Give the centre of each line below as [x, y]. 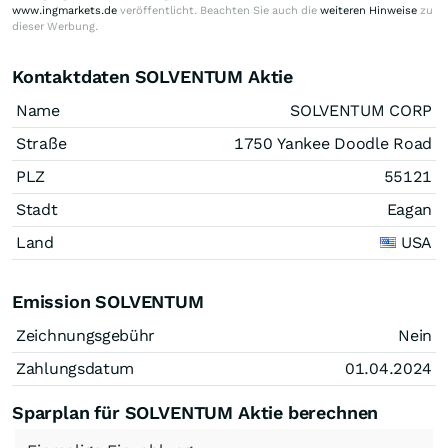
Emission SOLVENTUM [108, 301]
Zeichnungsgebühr [86, 335]
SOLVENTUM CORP [361, 110]
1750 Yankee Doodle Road [332, 143]
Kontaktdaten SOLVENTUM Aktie [152, 76]
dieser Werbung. [55, 26]
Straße [41, 143]
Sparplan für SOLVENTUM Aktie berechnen [195, 412]
